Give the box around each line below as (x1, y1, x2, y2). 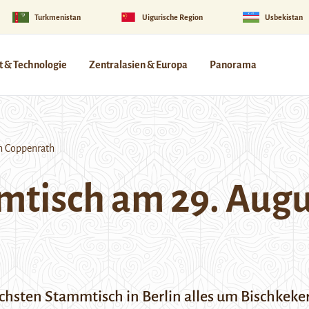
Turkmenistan (34, 12, 81, 21)
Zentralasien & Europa (89, 59, 188, 70)
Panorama (210, 59, 257, 70)
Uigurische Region (142, 12, 203, 21)
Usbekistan (264, 12, 303, 21)
